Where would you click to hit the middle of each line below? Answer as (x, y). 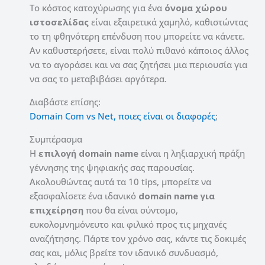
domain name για (177, 196)
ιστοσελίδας (59, 22)
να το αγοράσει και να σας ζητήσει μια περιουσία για (138, 65)
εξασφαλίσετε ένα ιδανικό (84, 196)
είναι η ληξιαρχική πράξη (192, 153)
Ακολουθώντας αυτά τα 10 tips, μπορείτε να (120, 182)
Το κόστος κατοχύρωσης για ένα (97, 8)
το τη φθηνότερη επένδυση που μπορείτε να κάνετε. (137, 36)
